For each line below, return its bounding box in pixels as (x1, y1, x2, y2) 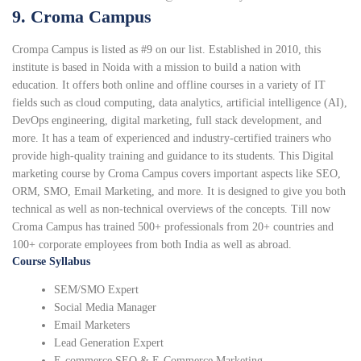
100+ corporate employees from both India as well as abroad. (12, 239, 292, 251)
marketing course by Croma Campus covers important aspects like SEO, (12, 168, 341, 180)
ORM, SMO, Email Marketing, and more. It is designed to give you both (12, 185, 346, 198)
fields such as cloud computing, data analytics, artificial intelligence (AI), (12, 97, 347, 110)
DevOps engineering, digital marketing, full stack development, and (12, 114, 322, 127)
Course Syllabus (12, 255, 90, 268)
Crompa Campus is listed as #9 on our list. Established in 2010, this (12, 44, 321, 56)
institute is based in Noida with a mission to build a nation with (12, 61, 301, 74)
